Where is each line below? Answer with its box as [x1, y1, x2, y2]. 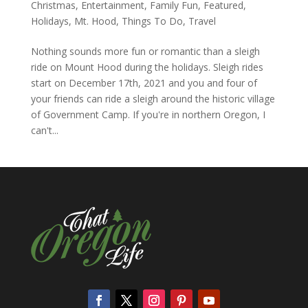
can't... [30, 123, 58, 137]
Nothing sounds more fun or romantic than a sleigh [30, 44, 260, 58]
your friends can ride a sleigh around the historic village [30, 91, 275, 105]
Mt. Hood [74, 14, 116, 27]
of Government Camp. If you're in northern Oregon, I [30, 107, 265, 121]
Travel [188, 14, 216, 27]
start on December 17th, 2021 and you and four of [30, 76, 257, 89]
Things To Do [121, 14, 183, 27]
